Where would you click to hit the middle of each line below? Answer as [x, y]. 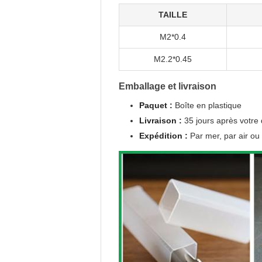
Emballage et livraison [168, 86]
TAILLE [173, 15]
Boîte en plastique [207, 105]
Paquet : [156, 105]
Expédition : [163, 136]
